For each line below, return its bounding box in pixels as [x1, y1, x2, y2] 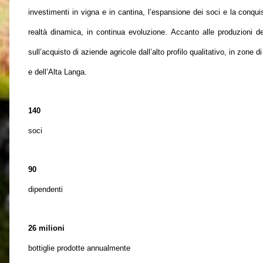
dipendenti [28, 185, 63, 194]
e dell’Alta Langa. [28, 68, 87, 76]
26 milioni [28, 224, 65, 232]
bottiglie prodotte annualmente [28, 244, 130, 252]
